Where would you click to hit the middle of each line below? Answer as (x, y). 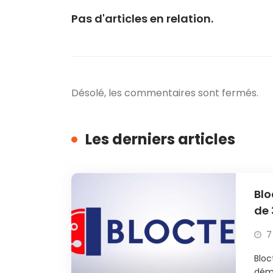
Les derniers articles (160, 139)
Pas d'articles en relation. (142, 18)
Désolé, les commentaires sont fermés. (165, 93)
